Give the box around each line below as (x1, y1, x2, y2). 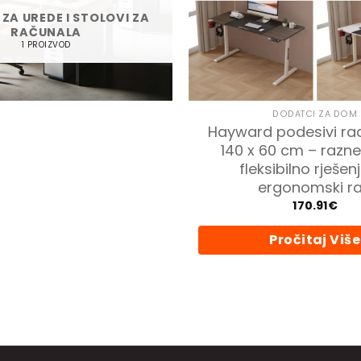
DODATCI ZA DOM (272, 107, 358, 120)
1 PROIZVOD (21, 39, 71, 52)
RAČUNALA (10, 23, 82, 40)
